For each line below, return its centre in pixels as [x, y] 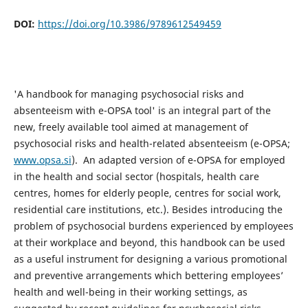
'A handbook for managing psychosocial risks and [129, 94]
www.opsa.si [42, 160]
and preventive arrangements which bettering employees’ [148, 276]
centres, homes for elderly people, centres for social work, [147, 193]
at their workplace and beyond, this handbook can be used [149, 243]
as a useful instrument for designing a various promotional [150, 259]
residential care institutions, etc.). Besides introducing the [148, 210]
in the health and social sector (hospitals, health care [136, 177]
